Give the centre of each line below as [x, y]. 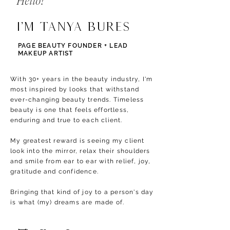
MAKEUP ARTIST [46, 53]
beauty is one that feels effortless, [70, 110]
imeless [131, 100]
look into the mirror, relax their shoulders [80, 151]
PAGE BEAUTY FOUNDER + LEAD [73, 46]
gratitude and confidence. [56, 171]
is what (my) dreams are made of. [68, 202]
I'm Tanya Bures [73, 26]
